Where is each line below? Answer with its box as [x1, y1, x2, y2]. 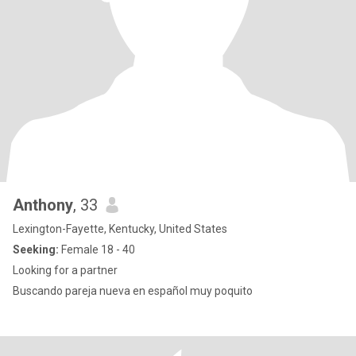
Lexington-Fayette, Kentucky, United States [13, 222, 227, 235]
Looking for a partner [13, 264, 118, 277]
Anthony [13, 195, 73, 215]
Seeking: [13, 243, 59, 256]
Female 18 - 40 [59, 243, 135, 256]
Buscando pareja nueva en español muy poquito [13, 284, 253, 297]
